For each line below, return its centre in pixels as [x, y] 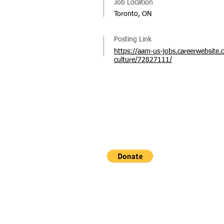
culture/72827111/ [143, 60]
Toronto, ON [133, 14]
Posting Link [133, 39]
